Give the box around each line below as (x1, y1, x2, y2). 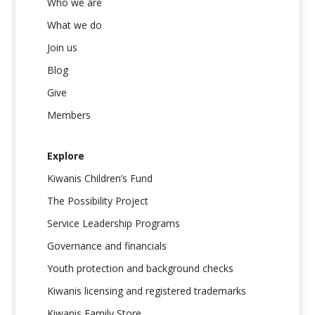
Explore (47, 149, 85, 163)
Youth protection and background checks (47, 262, 234, 276)
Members (47, 108, 91, 122)
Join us (47, 41, 78, 55)
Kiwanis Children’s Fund (47, 172, 153, 186)
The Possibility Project (47, 194, 149, 208)
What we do (47, 18, 103, 32)
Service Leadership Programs (47, 217, 181, 231)
